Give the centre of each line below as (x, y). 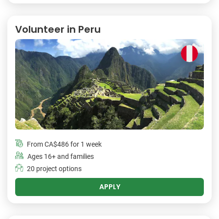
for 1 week (85, 144)
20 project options (54, 169)
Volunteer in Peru (58, 30)
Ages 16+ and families (61, 156)
